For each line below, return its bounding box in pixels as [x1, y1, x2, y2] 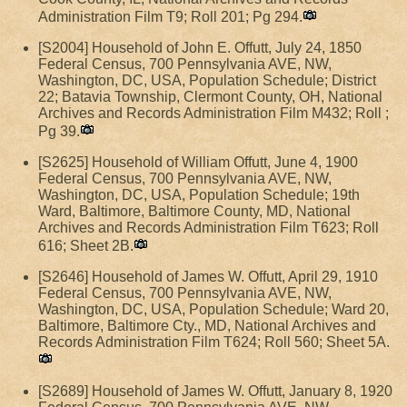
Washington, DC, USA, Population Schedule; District [38, 73, 376, 88]
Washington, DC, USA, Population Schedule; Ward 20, [38, 302, 389, 317]
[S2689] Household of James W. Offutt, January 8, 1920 [38, 383, 392, 399]
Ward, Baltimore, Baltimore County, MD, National [38, 203, 351, 219]
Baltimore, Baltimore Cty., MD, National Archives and [38, 318, 376, 333]
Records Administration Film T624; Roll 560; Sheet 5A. [38, 334, 390, 350]
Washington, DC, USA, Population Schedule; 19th [38, 187, 360, 203]
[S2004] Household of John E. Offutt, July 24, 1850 [38, 40, 362, 55]
